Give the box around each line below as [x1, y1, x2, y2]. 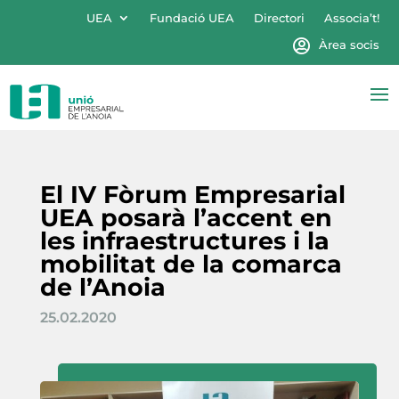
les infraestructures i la [39, 225, 330, 256]
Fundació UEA [149, 11, 234, 25]
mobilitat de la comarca [39, 248, 342, 279]
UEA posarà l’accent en [39, 202, 332, 232]
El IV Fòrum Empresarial [39, 179, 346, 209]
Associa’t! [323, 11, 379, 25]
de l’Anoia [39, 272, 166, 302]
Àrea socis [318, 37, 379, 52]
